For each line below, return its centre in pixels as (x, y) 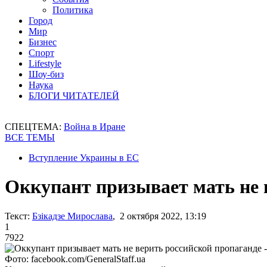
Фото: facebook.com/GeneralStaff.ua (75, 259)
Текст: (17, 216)
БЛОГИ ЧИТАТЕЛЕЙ (74, 96)
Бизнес (43, 42)
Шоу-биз (46, 74)
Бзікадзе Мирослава (72, 216)
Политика (73, 10)
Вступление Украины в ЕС (84, 158)
